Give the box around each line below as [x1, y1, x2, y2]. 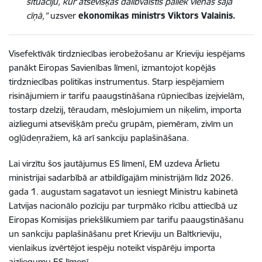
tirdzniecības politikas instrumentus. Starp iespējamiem [9, 75, 224, 87]
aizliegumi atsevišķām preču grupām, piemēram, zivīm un [9, 118, 233, 129]
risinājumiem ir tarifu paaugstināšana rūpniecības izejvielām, [9, 89, 244, 101]
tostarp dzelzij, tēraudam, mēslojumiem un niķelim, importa [9, 104, 242, 115]
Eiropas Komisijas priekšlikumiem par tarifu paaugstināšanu [9, 213, 244, 225]
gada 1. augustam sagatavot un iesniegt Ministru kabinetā [9, 185, 238, 197]
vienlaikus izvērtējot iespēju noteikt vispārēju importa [9, 242, 215, 253]
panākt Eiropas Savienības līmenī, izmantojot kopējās [9, 61, 216, 73]
